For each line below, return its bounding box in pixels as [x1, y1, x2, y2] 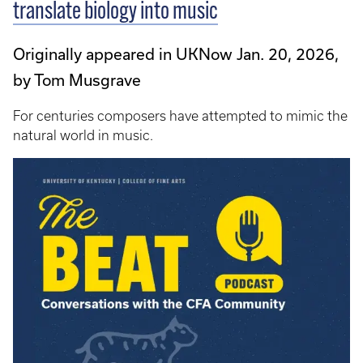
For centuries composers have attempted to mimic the [13, 108, 348, 123]
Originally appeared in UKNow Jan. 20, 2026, [13, 44, 339, 63]
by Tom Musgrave [13, 70, 141, 89]
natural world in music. [13, 127, 153, 143]
